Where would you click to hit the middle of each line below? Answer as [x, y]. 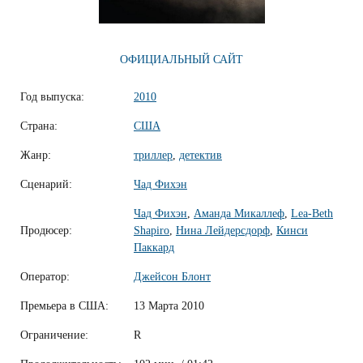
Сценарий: [46, 185]
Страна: [39, 126]
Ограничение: [54, 335]
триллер [153, 156]
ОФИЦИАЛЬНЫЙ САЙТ [181, 60]
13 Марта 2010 [169, 306]
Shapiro [152, 231]
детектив [201, 156]
